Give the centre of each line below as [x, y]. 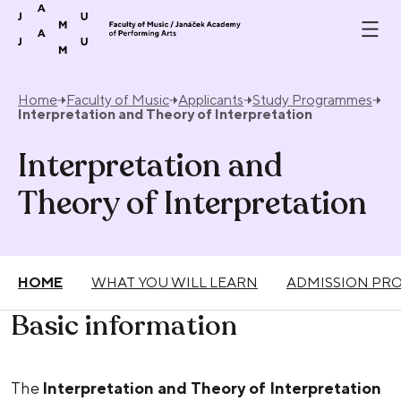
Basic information [124, 327]
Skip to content [89, 14]
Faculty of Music [118, 100]
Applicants [211, 100]
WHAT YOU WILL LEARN [175, 283]
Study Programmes [312, 100]
